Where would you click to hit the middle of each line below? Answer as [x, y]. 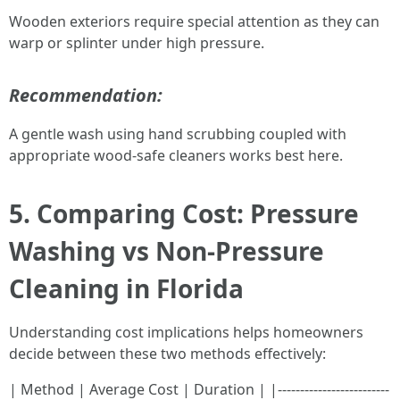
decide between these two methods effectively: [167, 354]
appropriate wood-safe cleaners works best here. [176, 155]
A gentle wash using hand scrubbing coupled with [178, 134]
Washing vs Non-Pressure [167, 251]
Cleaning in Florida [126, 288]
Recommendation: [86, 95]
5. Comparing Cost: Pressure [184, 213]
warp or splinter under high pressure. [137, 43]
